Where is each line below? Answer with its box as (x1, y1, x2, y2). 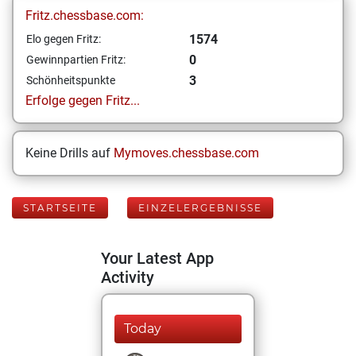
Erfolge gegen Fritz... (25, 93, 140, 108)
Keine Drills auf (25, 145, 114, 161)
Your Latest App (101, 249, 214, 268)
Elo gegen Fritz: (26, 33, 101, 45)
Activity (101, 268, 154, 287)
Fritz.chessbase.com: (25, 8, 144, 23)
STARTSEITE (23, 202, 97, 214)
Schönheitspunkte (26, 74, 115, 87)
